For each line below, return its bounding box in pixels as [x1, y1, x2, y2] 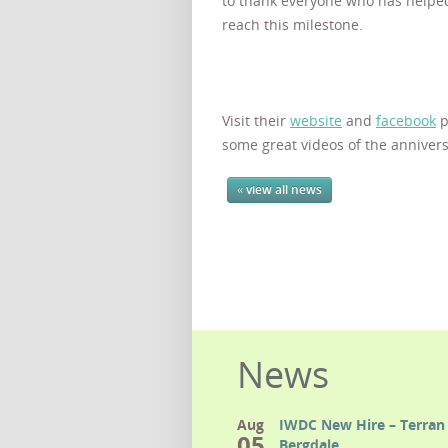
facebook [376, 111, 436, 130]
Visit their [222, 111, 290, 130]
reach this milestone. [222, 15, 363, 34]
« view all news [237, 181, 322, 198]
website [290, 111, 342, 130]
